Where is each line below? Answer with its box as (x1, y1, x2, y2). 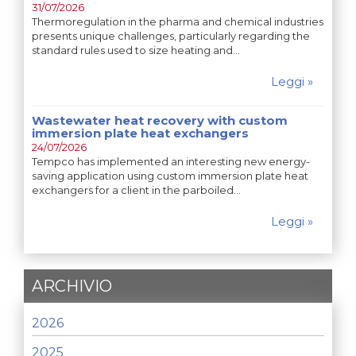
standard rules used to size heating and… (32, 44, 240, 57)
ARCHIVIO (32, 277, 112, 296)
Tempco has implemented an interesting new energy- (32, 155, 310, 168)
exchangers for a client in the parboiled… (32, 184, 241, 197)
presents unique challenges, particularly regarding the (32, 29, 310, 43)
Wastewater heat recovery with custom (32, 113, 288, 129)
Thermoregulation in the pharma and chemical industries (32, 15, 323, 29)
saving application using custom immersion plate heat (32, 169, 308, 183)
